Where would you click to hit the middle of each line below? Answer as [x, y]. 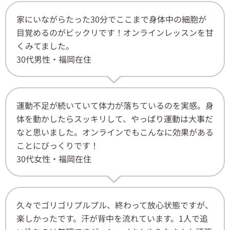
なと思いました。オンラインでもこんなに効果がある [115, 132]
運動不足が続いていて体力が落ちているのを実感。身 [115, 106]
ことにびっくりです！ [57, 146]
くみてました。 [45, 46]
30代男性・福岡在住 [54, 59]
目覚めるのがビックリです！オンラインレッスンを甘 [115, 33]
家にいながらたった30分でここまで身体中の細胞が [111, 19]
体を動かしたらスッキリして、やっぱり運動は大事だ [115, 119]
